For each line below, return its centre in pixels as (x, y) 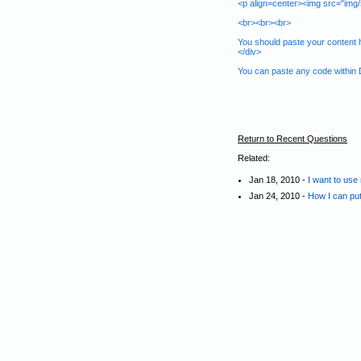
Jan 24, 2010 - (278, 196)
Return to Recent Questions (293, 139)
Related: (254, 158)
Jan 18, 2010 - (278, 180)
